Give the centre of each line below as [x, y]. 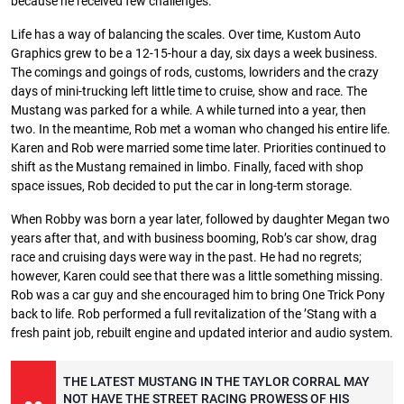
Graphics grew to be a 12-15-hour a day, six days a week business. [194, 54]
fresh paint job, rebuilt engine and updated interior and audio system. [202, 334]
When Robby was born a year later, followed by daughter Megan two [200, 220]
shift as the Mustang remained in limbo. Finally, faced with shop [187, 168]
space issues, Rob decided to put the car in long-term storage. [182, 187]
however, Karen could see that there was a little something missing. [197, 277]
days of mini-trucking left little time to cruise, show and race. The [189, 92]
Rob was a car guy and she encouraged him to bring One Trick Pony [198, 296]
